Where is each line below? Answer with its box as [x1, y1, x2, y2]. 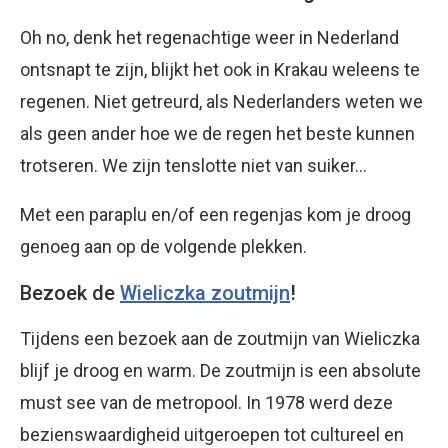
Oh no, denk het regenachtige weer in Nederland [20, 27, 399, 49]
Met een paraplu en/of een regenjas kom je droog [20, 204, 411, 226]
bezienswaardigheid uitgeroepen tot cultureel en [20, 424, 404, 446]
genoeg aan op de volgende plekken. [20, 236, 307, 258]
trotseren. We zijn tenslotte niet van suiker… [20, 155, 367, 177]
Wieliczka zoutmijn [120, 281, 290, 306]
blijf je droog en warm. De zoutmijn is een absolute [20, 360, 421, 382]
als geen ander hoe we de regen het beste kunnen [20, 123, 415, 145]
